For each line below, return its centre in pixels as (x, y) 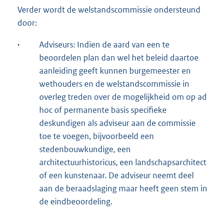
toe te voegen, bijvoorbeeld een (97, 136)
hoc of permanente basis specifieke (103, 110)
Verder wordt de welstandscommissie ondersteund (109, 9)
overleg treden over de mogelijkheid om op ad (123, 97)
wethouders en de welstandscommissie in (114, 84)
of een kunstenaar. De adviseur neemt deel (116, 175)
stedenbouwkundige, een (85, 149)
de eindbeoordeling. (76, 201)
